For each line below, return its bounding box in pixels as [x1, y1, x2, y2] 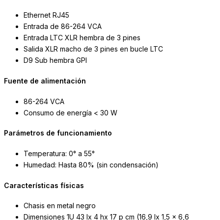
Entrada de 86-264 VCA [24, 22, 102, 31]
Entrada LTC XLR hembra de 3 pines [24, 33, 140, 42]
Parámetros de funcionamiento [4, 129, 112, 137]
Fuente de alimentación [4, 77, 86, 85]
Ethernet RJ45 [24, 11, 69, 20]
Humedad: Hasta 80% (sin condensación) [24, 160, 159, 169]
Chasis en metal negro [24, 201, 96, 210]
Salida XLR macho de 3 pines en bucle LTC [24, 45, 163, 54]
